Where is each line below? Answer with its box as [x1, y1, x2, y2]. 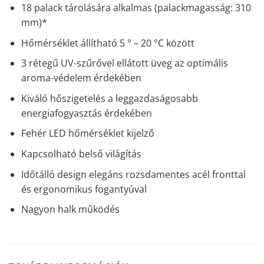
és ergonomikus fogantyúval [21, 182, 147, 196]
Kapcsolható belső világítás [21, 147, 141, 161]
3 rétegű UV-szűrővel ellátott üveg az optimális [21, 57, 228, 70]
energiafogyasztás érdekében [21, 106, 152, 120]
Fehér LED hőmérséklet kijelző [21, 127, 154, 140]
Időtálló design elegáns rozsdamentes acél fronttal [21, 167, 246, 181]
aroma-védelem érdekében [21, 71, 141, 85]
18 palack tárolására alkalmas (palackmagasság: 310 [21, 1, 251, 15]
